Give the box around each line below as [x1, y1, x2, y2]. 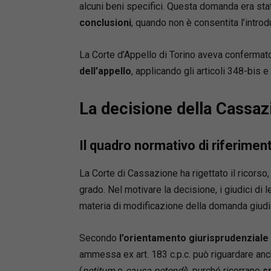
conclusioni [79, 16, 131, 28]
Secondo [79, 232, 119, 244]
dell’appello [79, 65, 131, 77]
